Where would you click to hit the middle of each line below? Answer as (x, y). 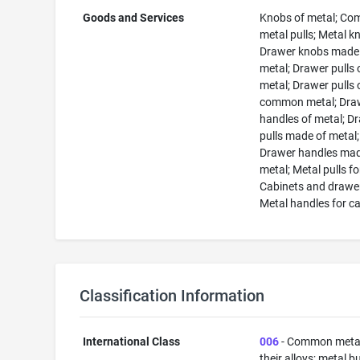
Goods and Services (134, 18)
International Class (132, 342)
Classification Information (172, 296)
